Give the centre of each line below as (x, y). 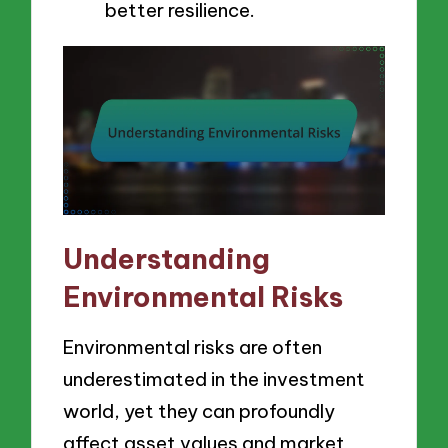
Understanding (167, 258)
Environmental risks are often (193, 347)
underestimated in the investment (214, 379)
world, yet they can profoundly (199, 411)
